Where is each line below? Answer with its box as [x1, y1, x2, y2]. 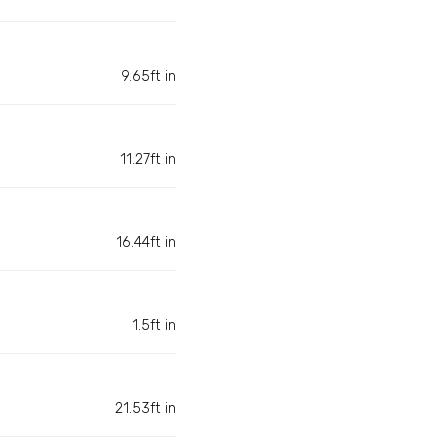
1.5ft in [132, 317, 176, 335]
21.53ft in [115, 400, 176, 418]
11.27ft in [120, 151, 176, 169]
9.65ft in [121, 68, 176, 86]
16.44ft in [116, 234, 176, 252]
